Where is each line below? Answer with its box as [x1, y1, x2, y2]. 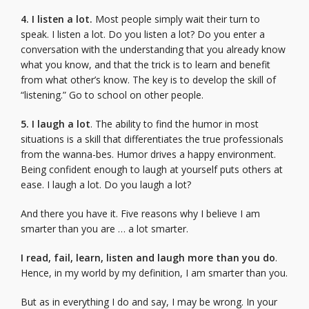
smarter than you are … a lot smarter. [21, 222, 188, 235]
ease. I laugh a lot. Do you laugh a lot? [21, 178, 191, 191]
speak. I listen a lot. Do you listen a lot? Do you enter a [21, 28, 265, 41]
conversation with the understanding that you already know [21, 43, 286, 56]
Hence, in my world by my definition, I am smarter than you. [21, 266, 288, 279]
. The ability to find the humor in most [90, 117, 259, 130]
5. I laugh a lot [21, 117, 90, 130]
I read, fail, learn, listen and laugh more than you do [21, 251, 275, 264]
